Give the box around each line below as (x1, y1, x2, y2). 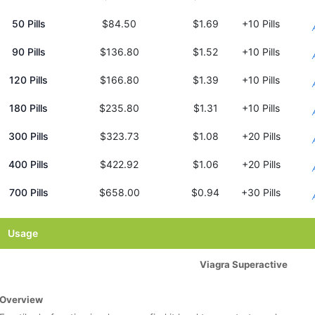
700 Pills (8, 186, 49, 199)
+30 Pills (241, 186, 281, 199)
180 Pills (9, 102, 48, 115)
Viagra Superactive (200, 259, 288, 271)
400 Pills (8, 158, 49, 171)
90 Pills (11, 46, 46, 58)
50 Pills (11, 18, 46, 30)
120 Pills (9, 74, 48, 86)
